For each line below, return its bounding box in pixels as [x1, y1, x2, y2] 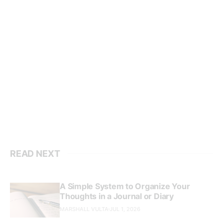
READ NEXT [10, 148, 60, 159]
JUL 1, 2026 [110, 205, 140, 213]
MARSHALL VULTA [60, 205, 109, 213]
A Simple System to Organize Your [60, 181, 190, 191]
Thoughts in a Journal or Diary [60, 191, 174, 201]
